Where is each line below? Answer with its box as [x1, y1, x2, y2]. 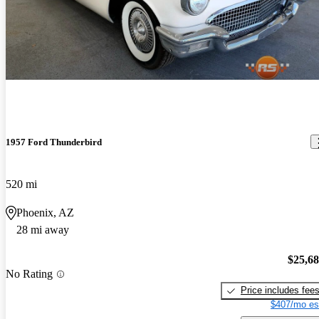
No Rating [6, 268, 53, 281]
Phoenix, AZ [16, 206, 74, 219]
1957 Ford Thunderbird [6, 136, 102, 147]
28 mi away [16, 223, 69, 236]
